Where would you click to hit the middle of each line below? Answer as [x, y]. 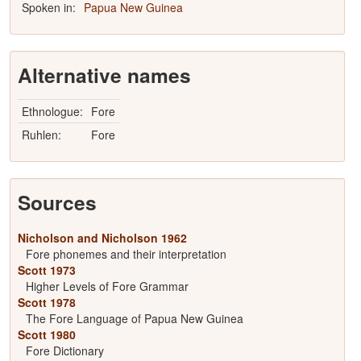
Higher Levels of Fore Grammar [107, 286]
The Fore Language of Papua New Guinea [134, 318]
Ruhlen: [41, 135]
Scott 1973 [46, 270]
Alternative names [104, 75]
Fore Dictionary [64, 351]
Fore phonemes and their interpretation [126, 254]
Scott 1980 [46, 334]
